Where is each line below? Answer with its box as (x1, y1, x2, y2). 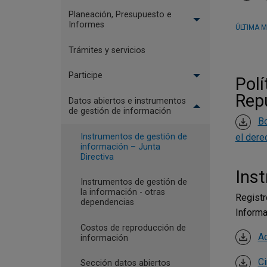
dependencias (80, 197, 134, 208)
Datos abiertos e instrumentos (68, 95, 186, 106)
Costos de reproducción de (80, 222, 186, 233)
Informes (68, 20, 104, 30)
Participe (68, 70, 103, 81)
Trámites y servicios (68, 45, 145, 55)
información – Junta (80, 141, 160, 152)
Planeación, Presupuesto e (68, 10, 172, 20)
